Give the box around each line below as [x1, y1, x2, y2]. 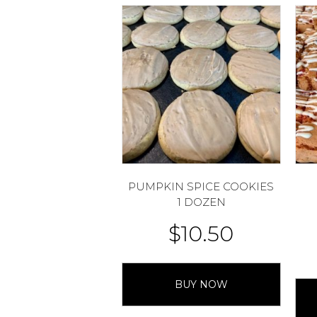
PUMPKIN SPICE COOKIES [128, 180, 275, 194]
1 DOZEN [176, 195, 226, 209]
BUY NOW [174, 277, 228, 291]
